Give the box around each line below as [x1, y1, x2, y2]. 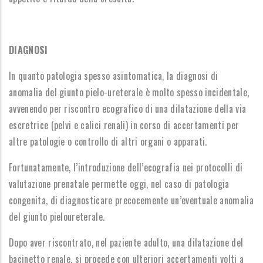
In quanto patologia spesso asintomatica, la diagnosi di [9, 69, 218, 83]
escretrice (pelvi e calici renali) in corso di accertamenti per [9, 118, 240, 132]
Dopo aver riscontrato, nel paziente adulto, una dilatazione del [9, 235, 244, 249]
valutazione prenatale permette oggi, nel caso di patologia [9, 177, 230, 191]
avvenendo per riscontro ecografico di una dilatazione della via [9, 102, 247, 116]
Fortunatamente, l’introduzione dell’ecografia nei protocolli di [9, 160, 243, 174]
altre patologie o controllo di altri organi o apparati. [9, 134, 207, 149]
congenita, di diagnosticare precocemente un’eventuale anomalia [9, 193, 254, 207]
